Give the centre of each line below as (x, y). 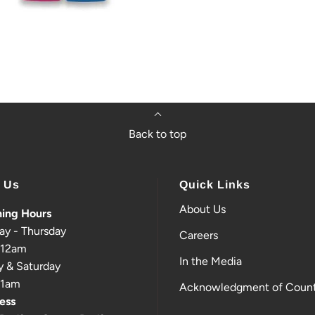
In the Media (210, 261)
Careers (198, 235)
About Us (202, 209)
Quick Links (214, 184)
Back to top (157, 134)
